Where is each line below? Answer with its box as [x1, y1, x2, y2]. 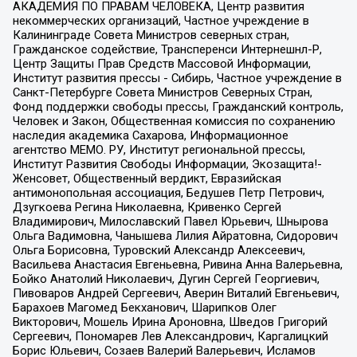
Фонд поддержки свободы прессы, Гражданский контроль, [12, 100, 343, 115]
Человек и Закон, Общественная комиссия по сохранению [12, 114, 335, 129]
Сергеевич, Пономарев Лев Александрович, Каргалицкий [12, 329, 328, 344]
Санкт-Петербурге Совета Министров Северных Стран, [12, 85, 312, 100]
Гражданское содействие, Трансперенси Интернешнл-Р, [12, 42, 322, 57]
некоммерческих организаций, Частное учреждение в [12, 14, 309, 29]
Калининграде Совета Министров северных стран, [12, 28, 289, 43]
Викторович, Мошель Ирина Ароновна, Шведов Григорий [12, 315, 328, 330]
